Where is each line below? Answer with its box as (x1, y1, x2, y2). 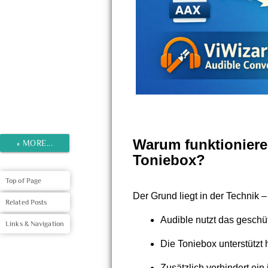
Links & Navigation (5, 219, 64, 229)
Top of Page (5, 176, 42, 185)
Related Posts (5, 197, 47, 207)
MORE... (22, 138, 53, 148)
